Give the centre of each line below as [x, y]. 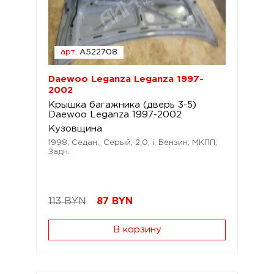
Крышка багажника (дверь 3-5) [122, 105]
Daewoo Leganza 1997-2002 [115, 115]
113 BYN [67, 202]
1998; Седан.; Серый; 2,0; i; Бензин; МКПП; [133, 143]
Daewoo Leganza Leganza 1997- [126, 79]
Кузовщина [75, 129]
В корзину [137, 230]
